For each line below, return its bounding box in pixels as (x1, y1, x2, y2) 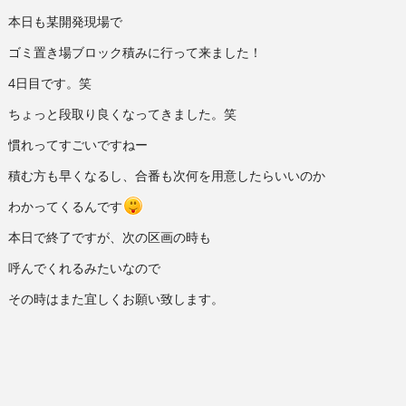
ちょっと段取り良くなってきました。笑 (7, 104, 237, 122)
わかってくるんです (7, 197, 122, 215)
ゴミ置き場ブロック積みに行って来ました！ (7, 43, 262, 61)
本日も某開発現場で (7, 12, 122, 30)
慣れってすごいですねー (7, 135, 148, 153)
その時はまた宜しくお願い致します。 (7, 289, 224, 307)
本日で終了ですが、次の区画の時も (7, 227, 211, 246)
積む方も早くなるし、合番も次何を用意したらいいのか (7, 166, 325, 184)
